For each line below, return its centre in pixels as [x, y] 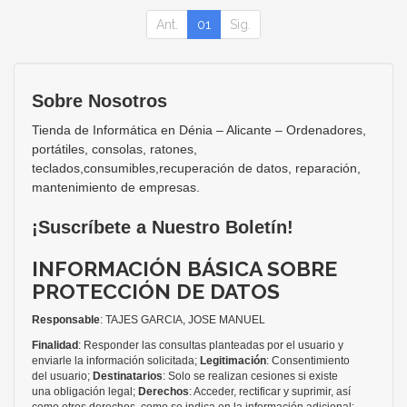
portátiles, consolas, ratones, [114, 149]
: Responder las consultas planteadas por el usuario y [211, 345]
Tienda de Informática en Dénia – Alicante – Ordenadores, [199, 129]
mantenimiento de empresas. [116, 187]
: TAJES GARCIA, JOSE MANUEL [183, 319]
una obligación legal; [85, 391]
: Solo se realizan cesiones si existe [250, 376]
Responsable [66, 319]
